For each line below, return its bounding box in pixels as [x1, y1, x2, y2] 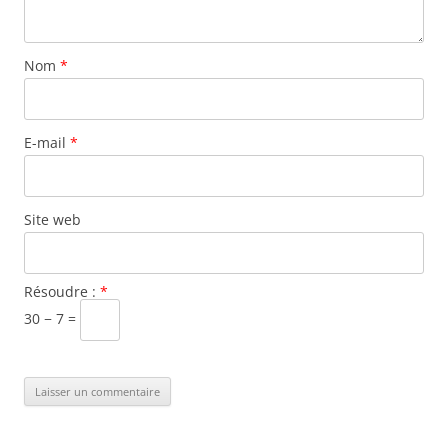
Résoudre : [24, 282, 100, 302]
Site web [24, 210, 81, 230]
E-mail [24, 133, 70, 153]
